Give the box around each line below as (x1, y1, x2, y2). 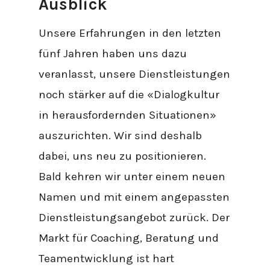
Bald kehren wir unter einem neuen (39, 169, 226, 183)
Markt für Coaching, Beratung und (39, 231, 219, 245)
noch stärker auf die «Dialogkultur (39, 87, 220, 101)
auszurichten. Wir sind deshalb (39, 128, 202, 142)
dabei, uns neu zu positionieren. (39, 149, 207, 163)
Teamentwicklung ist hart (39, 251, 175, 265)
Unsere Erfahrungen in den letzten (39, 26, 222, 40)
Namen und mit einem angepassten (39, 190, 230, 204)
